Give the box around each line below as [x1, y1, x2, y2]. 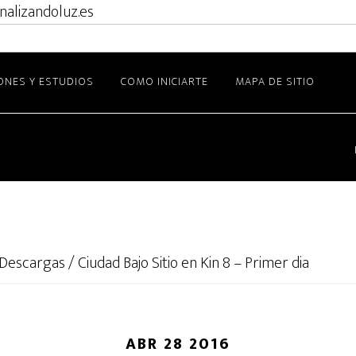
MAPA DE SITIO [235, 72, 315, 91]
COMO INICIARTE [121, 72, 208, 91]
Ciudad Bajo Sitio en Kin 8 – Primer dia [75, 250, 309, 277]
